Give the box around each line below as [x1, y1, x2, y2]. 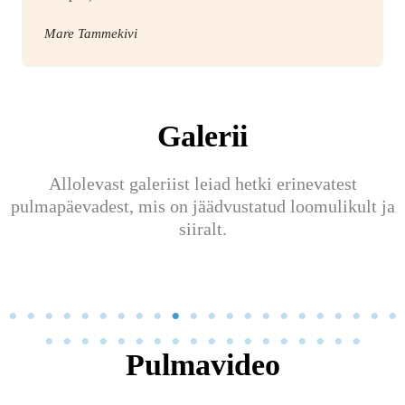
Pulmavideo [125, 348, 280, 382]
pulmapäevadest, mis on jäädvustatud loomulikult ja [10, 196, 395, 217]
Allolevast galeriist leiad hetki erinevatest [48, 174, 357, 194]
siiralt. [178, 219, 227, 240]
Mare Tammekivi [44, 26, 137, 42]
